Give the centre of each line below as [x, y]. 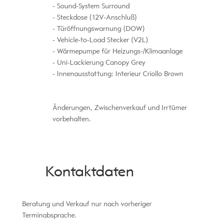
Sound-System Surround [92, 6]
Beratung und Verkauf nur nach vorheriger [87, 204]
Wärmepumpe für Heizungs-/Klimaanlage [119, 51]
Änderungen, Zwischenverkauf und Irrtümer [120, 108]
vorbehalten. [71, 119]
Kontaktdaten [89, 171]
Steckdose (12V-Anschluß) [96, 17]
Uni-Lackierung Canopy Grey [100, 62]
